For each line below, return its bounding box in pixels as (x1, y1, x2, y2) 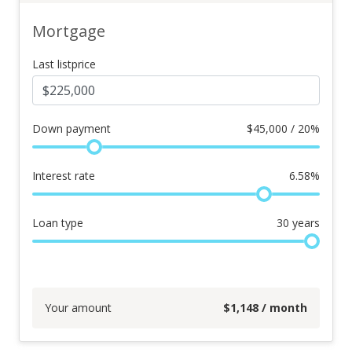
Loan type (32, 215, 83, 230)
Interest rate (32, 168, 95, 183)
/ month (258, 300, 307, 315)
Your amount (45, 300, 112, 315)
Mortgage (32, 20, 105, 42)
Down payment (32, 121, 111, 136)
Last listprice (32, 57, 96, 71)
